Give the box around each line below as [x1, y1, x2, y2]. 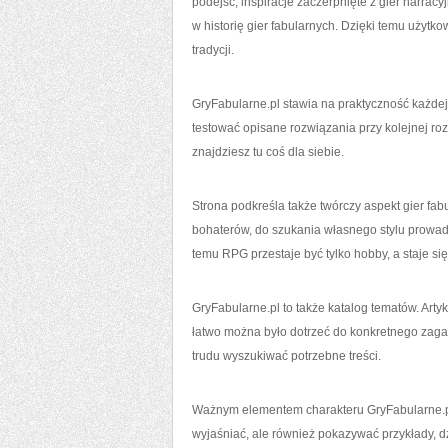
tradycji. [192, 43, 234, 57]
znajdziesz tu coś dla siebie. [192, 145, 344, 159]
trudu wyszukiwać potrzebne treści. [192, 349, 381, 363]
